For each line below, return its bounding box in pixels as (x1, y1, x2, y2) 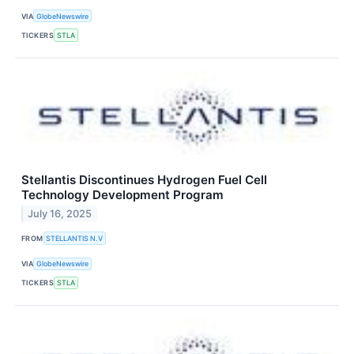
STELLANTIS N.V (46, 234, 104, 243)
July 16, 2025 (28, 208, 92, 220)
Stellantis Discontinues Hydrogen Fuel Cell (21, 171, 267, 187)
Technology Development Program (21, 186, 224, 202)
